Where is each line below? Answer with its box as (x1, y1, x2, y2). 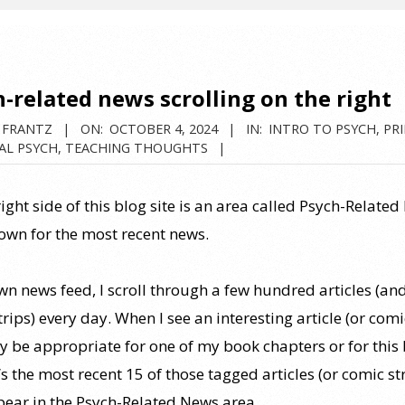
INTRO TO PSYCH (268, 119, 376, 137)
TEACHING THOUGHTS (65, 138, 208, 156)
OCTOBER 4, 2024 (109, 119, 218, 137)
